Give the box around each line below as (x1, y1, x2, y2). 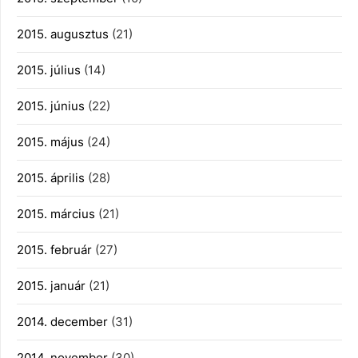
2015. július (17, 62, 81, 78)
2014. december (17, 314, 108, 329)
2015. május (17, 134, 84, 149)
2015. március (17, 206, 95, 221)
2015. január (17, 278, 86, 293)
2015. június (17, 98, 85, 113)
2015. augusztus (17, 26, 109, 42)
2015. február (17, 242, 92, 257)
